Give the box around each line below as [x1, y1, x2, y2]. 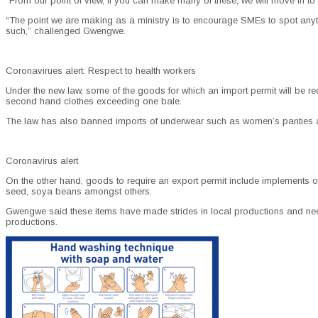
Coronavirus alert [6, 155, 78, 167]
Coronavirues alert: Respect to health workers [6, 65, 196, 77]
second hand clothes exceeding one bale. [6, 96, 182, 107]
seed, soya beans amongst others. [6, 186, 152, 197]
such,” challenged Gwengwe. [6, 26, 126, 37]
